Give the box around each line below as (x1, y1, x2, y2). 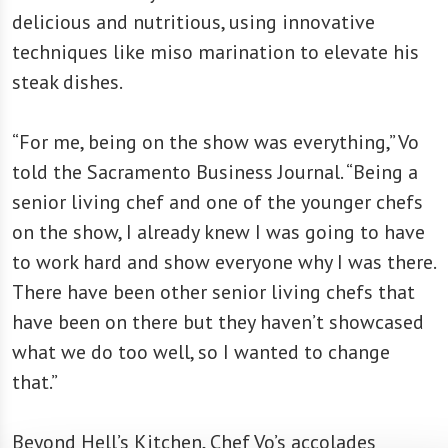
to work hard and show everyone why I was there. (12, 248, 435, 275)
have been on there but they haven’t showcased (12, 308, 424, 335)
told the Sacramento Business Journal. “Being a (12, 158, 418, 185)
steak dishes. (12, 68, 123, 95)
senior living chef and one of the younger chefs (12, 188, 423, 215)
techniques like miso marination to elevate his (12, 38, 419, 65)
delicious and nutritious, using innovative (12, 8, 375, 35)
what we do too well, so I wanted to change (12, 338, 390, 365)
